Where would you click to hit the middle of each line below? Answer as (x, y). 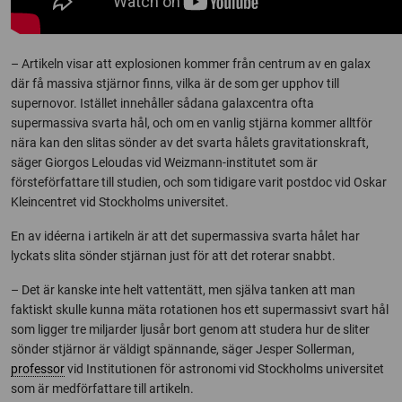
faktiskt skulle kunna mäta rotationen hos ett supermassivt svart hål (200, 309)
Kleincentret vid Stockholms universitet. (120, 201)
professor (38, 368)
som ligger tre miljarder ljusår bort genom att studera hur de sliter (190, 329)
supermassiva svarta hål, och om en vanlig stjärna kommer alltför (192, 122)
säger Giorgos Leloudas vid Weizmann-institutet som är (164, 162)
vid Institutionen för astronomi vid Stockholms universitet (224, 368)
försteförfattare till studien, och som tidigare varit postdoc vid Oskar (199, 182)
